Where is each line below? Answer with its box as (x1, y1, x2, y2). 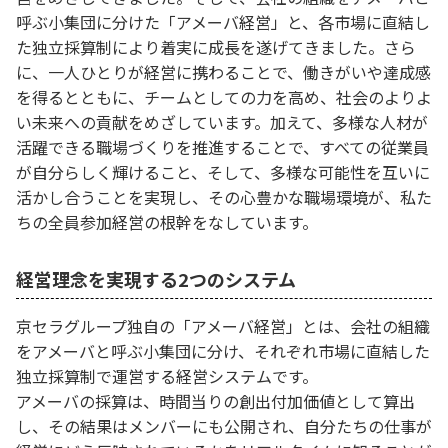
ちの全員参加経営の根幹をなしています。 (16, 210, 318, 234)
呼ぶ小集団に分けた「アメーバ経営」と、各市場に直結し (16, 10, 430, 34)
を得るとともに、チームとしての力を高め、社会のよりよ (16, 85, 432, 109)
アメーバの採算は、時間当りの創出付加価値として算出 (16, 389, 415, 413)
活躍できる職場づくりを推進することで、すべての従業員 (16, 135, 429, 159)
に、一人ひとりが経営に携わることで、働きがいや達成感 (16, 60, 431, 84)
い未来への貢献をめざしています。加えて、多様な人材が (16, 110, 428, 134)
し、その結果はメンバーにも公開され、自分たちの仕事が (16, 414, 432, 438)
